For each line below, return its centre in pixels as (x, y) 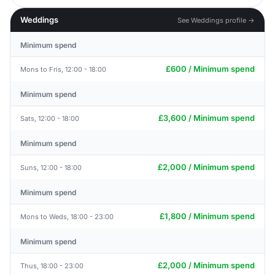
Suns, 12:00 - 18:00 (51, 167)
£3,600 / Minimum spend (207, 118)
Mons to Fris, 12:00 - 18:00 (63, 69)
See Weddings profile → (216, 20)
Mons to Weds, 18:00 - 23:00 (67, 216)
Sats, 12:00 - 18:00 (50, 118)
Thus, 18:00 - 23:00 (52, 265)
